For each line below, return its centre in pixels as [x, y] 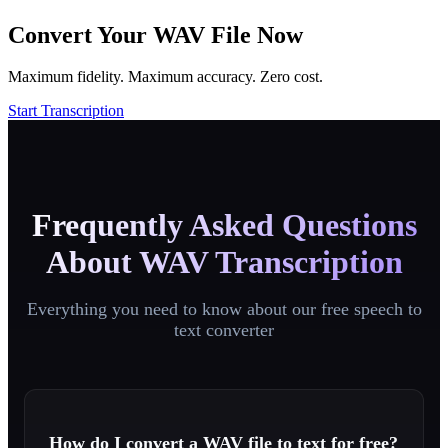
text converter [224, 329]
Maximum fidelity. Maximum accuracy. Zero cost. [165, 77]
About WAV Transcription [224, 261]
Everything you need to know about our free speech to [224, 308]
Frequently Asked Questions [224, 224]
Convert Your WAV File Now [155, 34]
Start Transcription [66, 111]
